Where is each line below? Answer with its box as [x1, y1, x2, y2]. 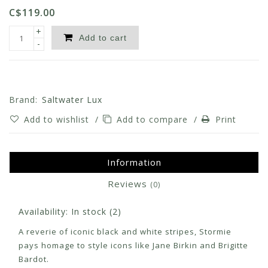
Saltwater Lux [42, 94, 102, 106]
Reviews [108, 178, 150, 190]
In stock [71, 206, 106, 218]
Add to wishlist [24, 114, 92, 126]
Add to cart [79, 33, 127, 43]
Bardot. [19, 254, 49, 265]
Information [106, 156, 162, 169]
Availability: [19, 206, 71, 218]
